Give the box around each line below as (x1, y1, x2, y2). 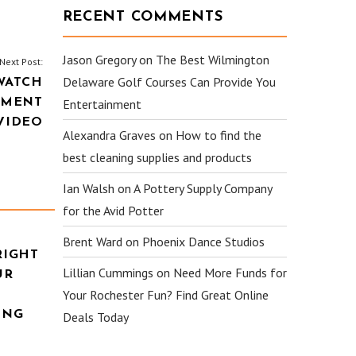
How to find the (175, 127, 261, 143)
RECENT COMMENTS (62, 10, 223, 25)
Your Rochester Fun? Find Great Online (62, 287, 269, 303)
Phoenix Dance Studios (141, 234, 265, 250)
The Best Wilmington (155, 52, 269, 68)
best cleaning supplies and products (62, 149, 252, 165)
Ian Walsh (62, 180, 114, 196)
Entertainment (62, 96, 141, 112)
